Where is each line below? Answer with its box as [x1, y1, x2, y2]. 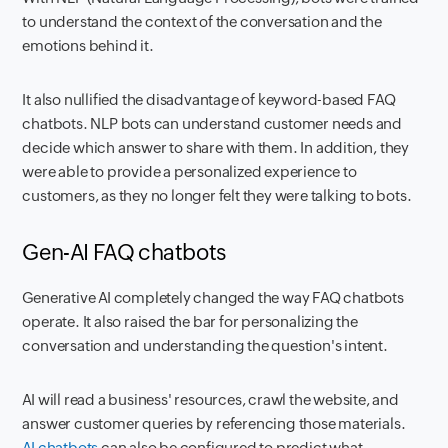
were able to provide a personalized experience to [22, 162, 357, 180]
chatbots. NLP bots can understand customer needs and [22, 114, 403, 132]
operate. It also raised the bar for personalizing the [22, 312, 358, 330]
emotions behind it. [22, 36, 154, 54]
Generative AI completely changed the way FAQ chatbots [22, 288, 404, 306]
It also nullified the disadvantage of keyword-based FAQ [22, 90, 396, 108]
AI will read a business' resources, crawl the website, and [22, 390, 399, 408]
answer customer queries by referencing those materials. [22, 414, 406, 432]
